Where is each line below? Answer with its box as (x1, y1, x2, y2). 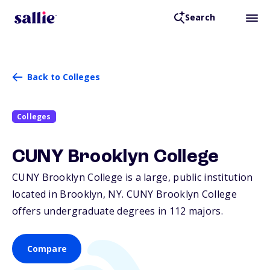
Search (184, 11, 215, 24)
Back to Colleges (27, 71, 100, 83)
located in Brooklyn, (12, 187, 108, 201)
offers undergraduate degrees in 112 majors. (12, 204, 223, 218)
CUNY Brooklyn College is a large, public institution (12, 171, 253, 184)
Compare (27, 243, 67, 255)
